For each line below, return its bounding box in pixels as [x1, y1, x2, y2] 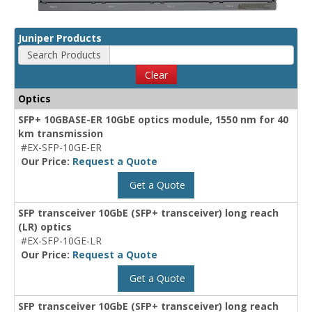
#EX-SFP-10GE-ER [21, 141, 102, 155]
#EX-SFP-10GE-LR [21, 234, 102, 248]
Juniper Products [18, 31, 102, 45]
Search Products [27, 48, 101, 62]
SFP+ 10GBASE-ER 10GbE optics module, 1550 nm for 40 [18, 113, 288, 127]
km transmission [18, 127, 103, 141]
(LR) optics [18, 220, 72, 234]
